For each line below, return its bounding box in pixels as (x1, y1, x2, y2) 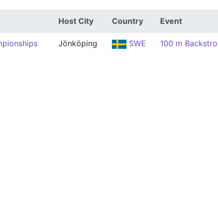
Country (112, 16, 143, 26)
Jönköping (58, 38, 97, 48)
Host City (58, 16, 93, 26)
